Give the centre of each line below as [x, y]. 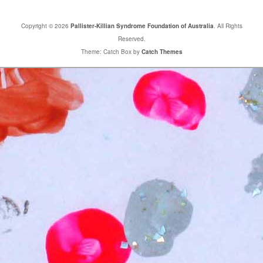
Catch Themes [162, 52]
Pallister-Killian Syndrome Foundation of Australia [142, 26]
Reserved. [131, 39]
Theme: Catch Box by [111, 52]
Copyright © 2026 [45, 26]
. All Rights [228, 26]
